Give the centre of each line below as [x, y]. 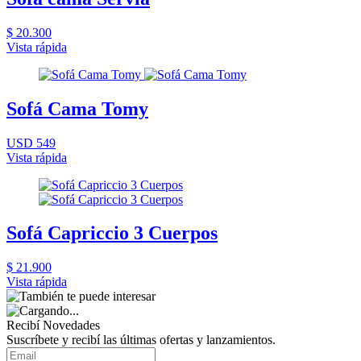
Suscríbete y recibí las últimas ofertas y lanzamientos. [141, 340]
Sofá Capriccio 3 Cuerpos [112, 233]
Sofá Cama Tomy [77, 108]
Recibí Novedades [53, 326]
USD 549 [31, 143]
